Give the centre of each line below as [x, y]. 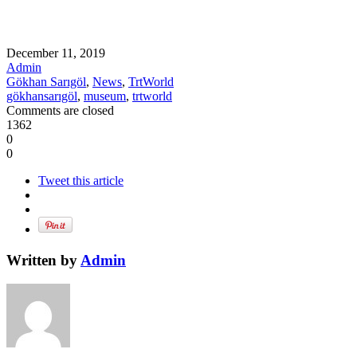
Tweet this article [81, 180]
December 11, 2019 [56, 53]
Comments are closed [60, 110]
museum [105, 96]
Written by [43, 260]
